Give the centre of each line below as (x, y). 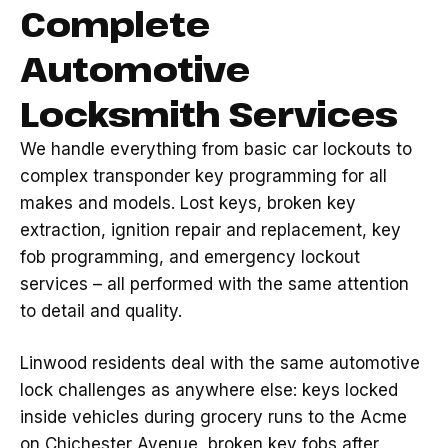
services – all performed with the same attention (214, 284)
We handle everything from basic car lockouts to (216, 149)
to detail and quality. (101, 311)
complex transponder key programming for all (203, 176)
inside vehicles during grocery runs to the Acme (213, 417)
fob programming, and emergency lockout (190, 257)
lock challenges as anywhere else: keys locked (209, 390)
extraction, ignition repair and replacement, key (210, 230)
